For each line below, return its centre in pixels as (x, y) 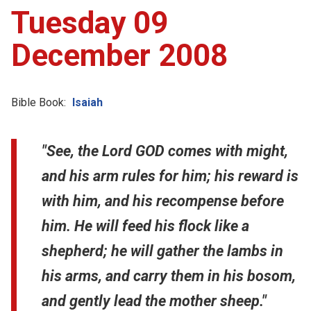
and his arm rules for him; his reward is (170, 176)
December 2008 (119, 55)
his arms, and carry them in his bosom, (169, 276)
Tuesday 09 (90, 23)
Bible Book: (39, 102)
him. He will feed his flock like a (145, 226)
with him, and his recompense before (163, 201)
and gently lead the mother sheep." (154, 301)
